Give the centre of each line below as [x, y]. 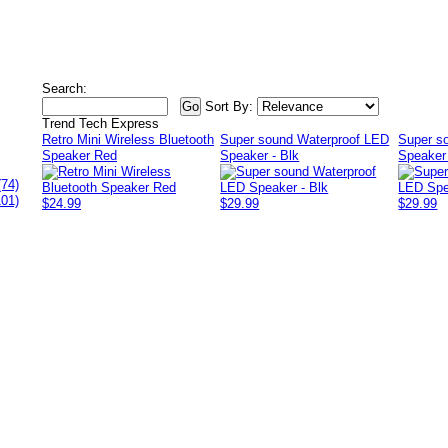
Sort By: [229, 106]
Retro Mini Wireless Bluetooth [128, 139]
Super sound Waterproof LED [305, 139]
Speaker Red [79, 155]
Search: [64, 88]
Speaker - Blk [260, 155]
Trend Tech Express [100, 123]
